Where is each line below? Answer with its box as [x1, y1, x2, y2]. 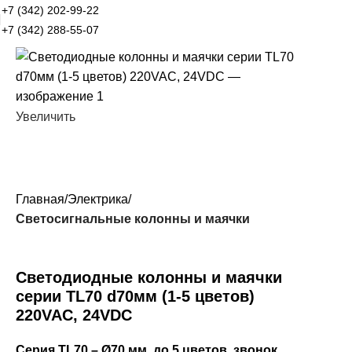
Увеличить [16, 110, 75, 124]
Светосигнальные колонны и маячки [16, 212, 250, 226]
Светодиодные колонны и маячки [16, 269, 282, 287]
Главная [16, 192, 64, 207]
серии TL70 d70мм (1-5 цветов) [16, 288, 255, 306]
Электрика [68, 192, 128, 207]
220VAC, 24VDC [16, 306, 132, 324]
